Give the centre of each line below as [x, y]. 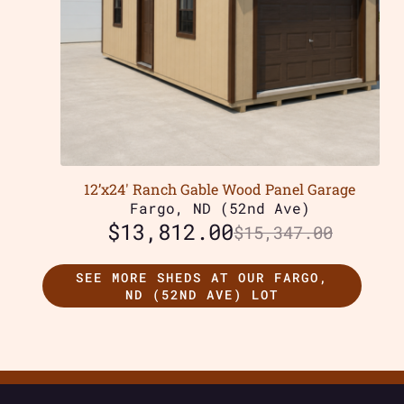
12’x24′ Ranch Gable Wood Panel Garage [220, 189]
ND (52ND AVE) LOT [202, 295]
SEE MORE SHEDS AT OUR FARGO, [202, 278]
